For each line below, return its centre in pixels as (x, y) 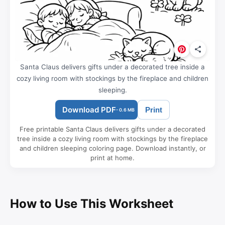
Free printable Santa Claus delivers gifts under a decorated (113, 129)
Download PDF (89, 109)
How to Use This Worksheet (92, 203)
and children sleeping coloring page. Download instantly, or (113, 148)
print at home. (113, 157)
